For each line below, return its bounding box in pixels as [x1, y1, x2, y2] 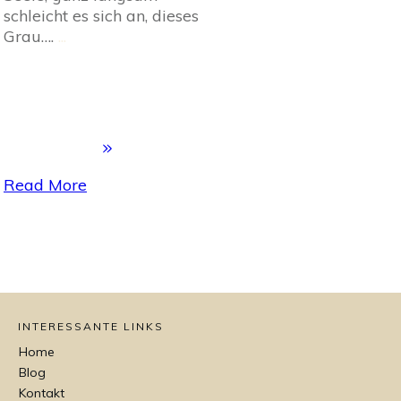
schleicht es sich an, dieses [4, 4, 199, 26]
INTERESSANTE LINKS [18, 319, 164, 333]
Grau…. [4, 25, 58, 47]
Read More [4, 174, 87, 195]
